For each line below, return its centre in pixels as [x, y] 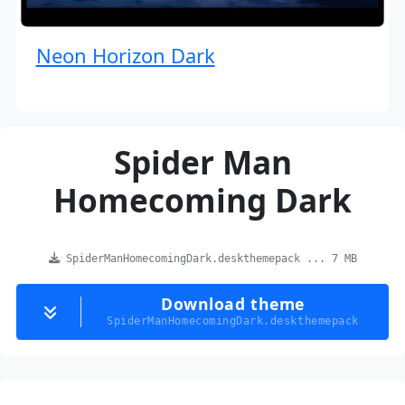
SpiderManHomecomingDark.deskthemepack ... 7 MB [208, 259]
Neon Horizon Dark [125, 56]
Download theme [233, 304]
